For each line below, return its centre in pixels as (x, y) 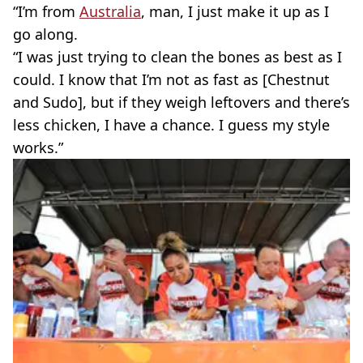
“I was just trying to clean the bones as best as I (177, 57)
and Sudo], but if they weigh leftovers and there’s (181, 102)
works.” (38, 148)
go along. (45, 34)
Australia (110, 12)
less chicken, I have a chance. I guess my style (171, 125)
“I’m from (46, 12)
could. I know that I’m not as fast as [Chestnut (171, 80)
